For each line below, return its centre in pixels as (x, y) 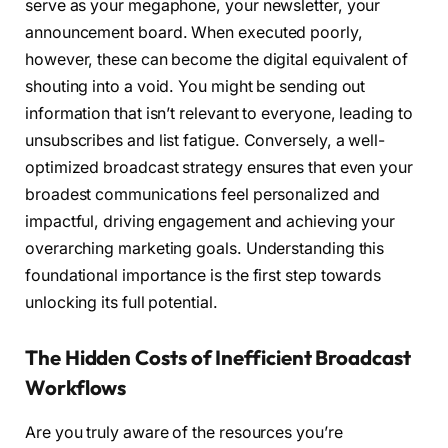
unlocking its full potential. (121, 302)
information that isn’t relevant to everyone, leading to (219, 113)
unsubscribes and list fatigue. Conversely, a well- (205, 140)
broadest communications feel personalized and (203, 194)
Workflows (76, 388)
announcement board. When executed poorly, (194, 32)
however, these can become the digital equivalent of (216, 59)
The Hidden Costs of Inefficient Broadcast (218, 358)
